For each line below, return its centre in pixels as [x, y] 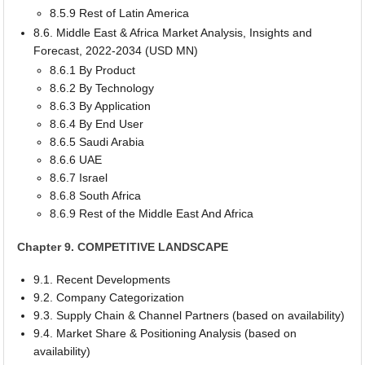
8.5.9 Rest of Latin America [120, 13]
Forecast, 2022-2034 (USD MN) [116, 50]
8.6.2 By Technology [102, 88]
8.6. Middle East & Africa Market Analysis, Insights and [173, 32]
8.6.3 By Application [101, 106]
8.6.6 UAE [76, 159]
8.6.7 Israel [79, 177]
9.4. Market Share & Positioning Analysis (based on [165, 334]
